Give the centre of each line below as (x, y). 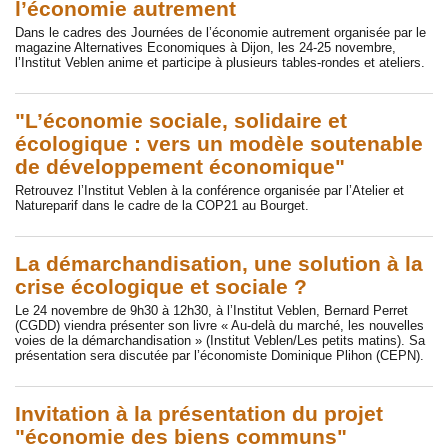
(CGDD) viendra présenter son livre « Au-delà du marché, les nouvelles (219, 326)
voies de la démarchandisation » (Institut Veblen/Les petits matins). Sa (220, 341)
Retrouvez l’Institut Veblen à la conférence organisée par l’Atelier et (209, 191)
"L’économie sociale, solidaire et (181, 120)
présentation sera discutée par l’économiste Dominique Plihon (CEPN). (219, 356)
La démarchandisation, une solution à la (219, 263)
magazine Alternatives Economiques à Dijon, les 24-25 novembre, (205, 48)
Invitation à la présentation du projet (199, 413)
